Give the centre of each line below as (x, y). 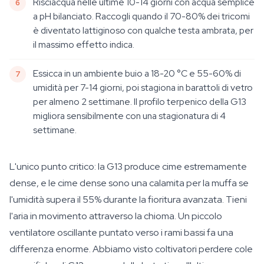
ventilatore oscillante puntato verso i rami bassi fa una (121, 232)
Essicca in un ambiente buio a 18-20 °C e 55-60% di (137, 73)
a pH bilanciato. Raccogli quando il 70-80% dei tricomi (141, 16)
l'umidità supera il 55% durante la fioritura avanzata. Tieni (128, 199)
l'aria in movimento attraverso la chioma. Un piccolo (116, 216)
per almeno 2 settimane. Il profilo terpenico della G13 (140, 102)
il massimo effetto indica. (84, 44)
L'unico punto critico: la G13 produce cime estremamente (128, 166)
